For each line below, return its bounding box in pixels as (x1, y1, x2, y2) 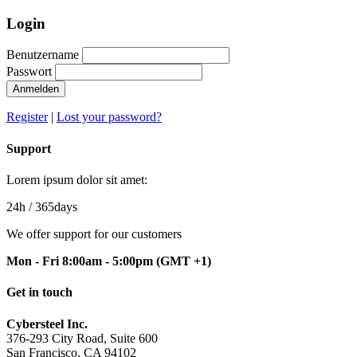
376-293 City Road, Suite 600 (6, 331, 158, 345)
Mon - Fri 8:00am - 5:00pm (6, 253, 156, 268)
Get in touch (6, 285, 73, 300)
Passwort (6, 65, 52, 79)
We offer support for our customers (6, 226, 182, 241)
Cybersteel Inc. (6, 316, 88, 331)
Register (6, 110, 48, 124)
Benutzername (6, 48, 79, 62)
